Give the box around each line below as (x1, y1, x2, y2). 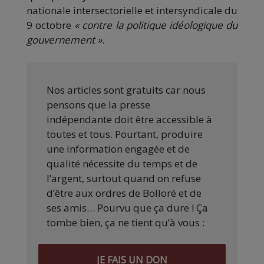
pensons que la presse (47, 97, 150, 111)
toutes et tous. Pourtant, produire (47, 127, 203, 141)
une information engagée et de (47, 141, 190, 156)
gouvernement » (27, 32, 102, 47)
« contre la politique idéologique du (74, 18, 238, 32)
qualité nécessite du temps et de (47, 156, 197, 170)
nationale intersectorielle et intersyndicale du (27, 3, 237, 17)
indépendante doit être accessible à (47, 112, 212, 126)
